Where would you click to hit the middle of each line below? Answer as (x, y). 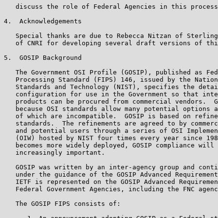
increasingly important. (54, 152)
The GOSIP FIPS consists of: (62, 203)
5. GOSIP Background (43, 57)
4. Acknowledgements (43, 21)
